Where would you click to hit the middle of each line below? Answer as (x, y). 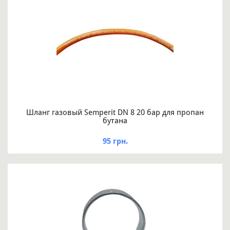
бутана (115, 121)
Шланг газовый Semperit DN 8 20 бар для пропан (115, 113)
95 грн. (115, 141)
